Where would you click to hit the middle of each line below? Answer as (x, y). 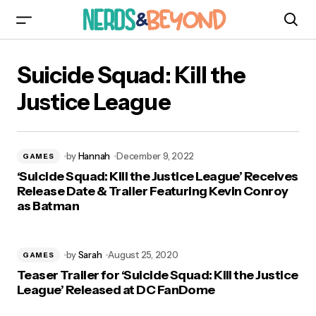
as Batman (48, 206)
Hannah (94, 156)
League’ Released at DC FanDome (116, 290)
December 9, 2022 (156, 156)
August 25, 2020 (143, 255)
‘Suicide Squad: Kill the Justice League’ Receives (158, 176)
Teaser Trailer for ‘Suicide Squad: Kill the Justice (158, 275)
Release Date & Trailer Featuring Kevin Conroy (153, 191)
